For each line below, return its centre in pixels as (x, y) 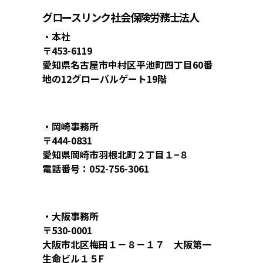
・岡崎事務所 (70, 126)
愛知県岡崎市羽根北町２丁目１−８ (115, 154)
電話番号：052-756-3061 (96, 168)
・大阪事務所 (70, 216)
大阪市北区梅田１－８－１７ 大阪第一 (127, 244)
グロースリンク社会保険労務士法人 (121, 17)
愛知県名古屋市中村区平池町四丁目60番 (127, 64)
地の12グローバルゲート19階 (104, 78)
